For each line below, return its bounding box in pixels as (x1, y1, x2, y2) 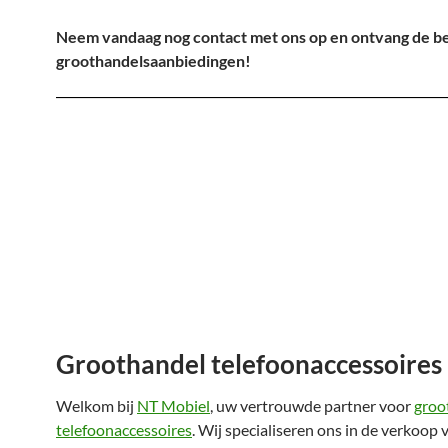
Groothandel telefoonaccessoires (56, 348, 442, 380)
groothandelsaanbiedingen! (56, 51, 251, 70)
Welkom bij (56, 396, 137, 415)
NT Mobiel (137, 396, 210, 415)
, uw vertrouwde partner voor (210, 396, 414, 415)
